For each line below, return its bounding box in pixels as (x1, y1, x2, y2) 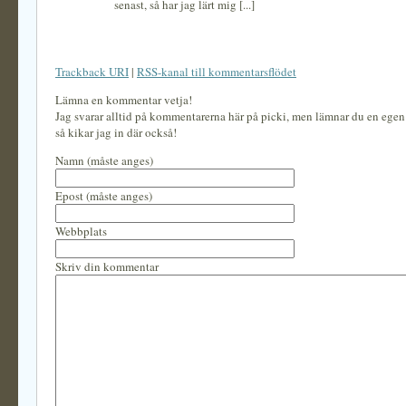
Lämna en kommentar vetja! (55, 92, 192, 108)
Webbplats (55, 223, 107, 239)
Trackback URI (55, 63, 129, 80)
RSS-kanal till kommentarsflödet (137, 63, 296, 80)
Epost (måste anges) (55, 188, 152, 204)
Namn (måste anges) (55, 152, 153, 169)
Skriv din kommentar (55, 258, 159, 275)
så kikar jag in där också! (55, 124, 177, 140)
